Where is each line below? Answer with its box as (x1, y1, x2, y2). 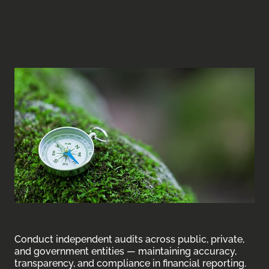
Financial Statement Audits (14, 202, 207, 223)
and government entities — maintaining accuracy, (14, 246, 237, 257)
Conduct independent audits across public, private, (14, 234, 244, 245)
